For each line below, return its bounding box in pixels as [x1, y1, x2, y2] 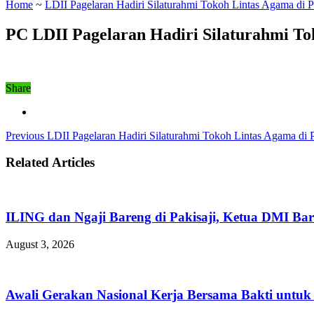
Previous [6, 129, 44, 142]
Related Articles [6, 155, 95, 170]
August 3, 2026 [6, 238, 74, 250]
